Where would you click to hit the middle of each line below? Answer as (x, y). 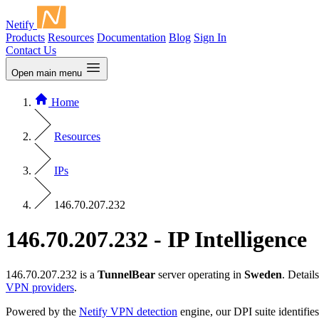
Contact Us (31, 50)
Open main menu (47, 73)
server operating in (200, 274)
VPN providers (40, 287)
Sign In (210, 37)
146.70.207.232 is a (52, 274)
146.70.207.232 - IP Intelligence (156, 240)
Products (25, 37)
